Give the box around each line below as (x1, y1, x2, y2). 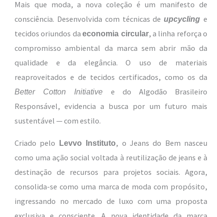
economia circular (82, 29, 149, 38)
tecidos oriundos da (15, 28, 83, 38)
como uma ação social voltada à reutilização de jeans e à (15, 153, 207, 163)
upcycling (164, 14, 201, 23)
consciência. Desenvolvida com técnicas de (15, 14, 164, 24)
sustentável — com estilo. (15, 115, 101, 125)
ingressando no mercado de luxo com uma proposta (15, 196, 207, 206)
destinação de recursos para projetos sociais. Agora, (15, 167, 207, 177)
